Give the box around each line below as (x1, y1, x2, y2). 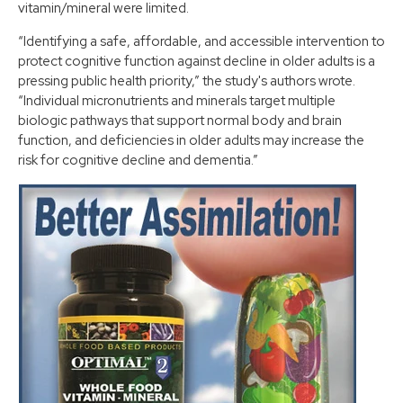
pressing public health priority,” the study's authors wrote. (18, 71, 355, 90)
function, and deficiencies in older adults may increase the (18, 130, 364, 149)
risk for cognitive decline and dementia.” (18, 150, 258, 169)
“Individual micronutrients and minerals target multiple (18, 91, 336, 110)
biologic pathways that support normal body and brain (18, 111, 342, 130)
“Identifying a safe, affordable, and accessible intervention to (18, 31, 385, 50)
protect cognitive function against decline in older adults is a (18, 51, 375, 70)
